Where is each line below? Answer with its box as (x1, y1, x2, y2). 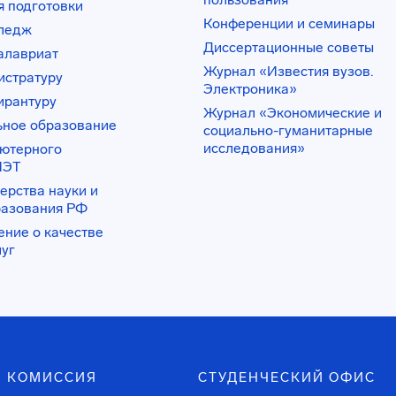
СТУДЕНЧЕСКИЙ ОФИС (198, 369, 376, 385)
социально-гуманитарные (202, 122, 373, 139)
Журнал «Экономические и (202, 104, 382, 121)
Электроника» (202, 80, 297, 97)
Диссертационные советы (202, 39, 374, 56)
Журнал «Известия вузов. (202, 63, 373, 80)
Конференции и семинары (202, 15, 375, 32)
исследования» (202, 140, 305, 156)
